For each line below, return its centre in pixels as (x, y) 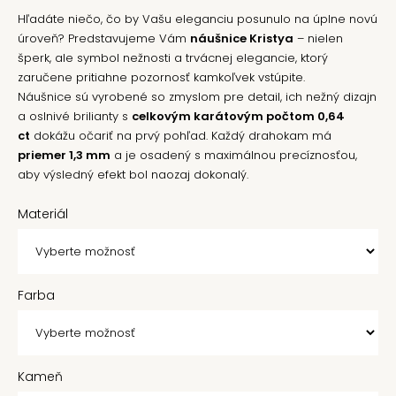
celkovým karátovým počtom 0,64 (238, 116)
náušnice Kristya (242, 38)
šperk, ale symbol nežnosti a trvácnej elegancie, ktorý (173, 58)
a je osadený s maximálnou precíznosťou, (234, 155)
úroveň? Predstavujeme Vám (104, 38)
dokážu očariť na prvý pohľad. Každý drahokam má (181, 136)
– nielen (318, 38)
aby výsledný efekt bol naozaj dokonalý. (133, 175)
